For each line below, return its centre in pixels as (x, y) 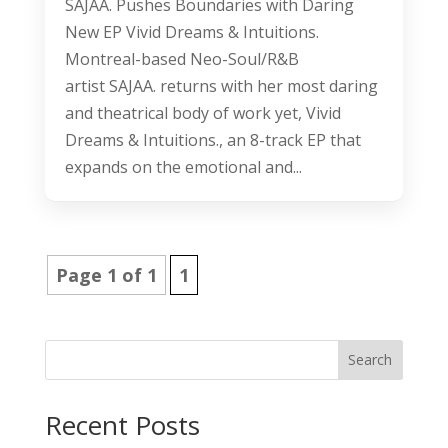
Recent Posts (122, 424)
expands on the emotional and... (183, 166)
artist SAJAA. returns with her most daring (221, 85)
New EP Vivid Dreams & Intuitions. (191, 31)
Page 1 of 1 (106, 274)
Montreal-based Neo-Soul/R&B (181, 58)
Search (370, 360)
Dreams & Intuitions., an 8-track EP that (212, 139)
